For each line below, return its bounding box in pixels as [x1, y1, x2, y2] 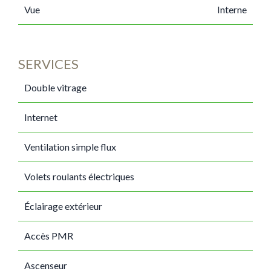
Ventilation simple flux [24, 141, 116, 152]
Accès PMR [24, 230, 73, 241]
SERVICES [18, 56, 79, 72]
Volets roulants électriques [24, 171, 134, 182]
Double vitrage [24, 82, 87, 93]
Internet [24, 111, 57, 123]
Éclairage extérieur [24, 200, 102, 212]
